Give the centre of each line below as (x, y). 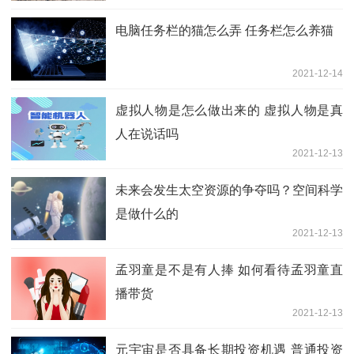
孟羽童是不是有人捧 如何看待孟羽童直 (229, 269)
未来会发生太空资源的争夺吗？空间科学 (229, 190)
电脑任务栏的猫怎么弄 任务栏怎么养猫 (224, 30)
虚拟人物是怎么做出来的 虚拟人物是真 (229, 110)
